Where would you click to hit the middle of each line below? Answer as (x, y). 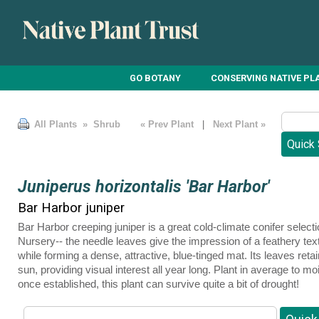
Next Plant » (241, 125)
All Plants (56, 125)
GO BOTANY (156, 78)
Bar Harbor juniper (71, 207)
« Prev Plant (167, 125)
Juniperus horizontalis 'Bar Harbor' (144, 187)
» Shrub (100, 125)
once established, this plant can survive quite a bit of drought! (158, 283)
